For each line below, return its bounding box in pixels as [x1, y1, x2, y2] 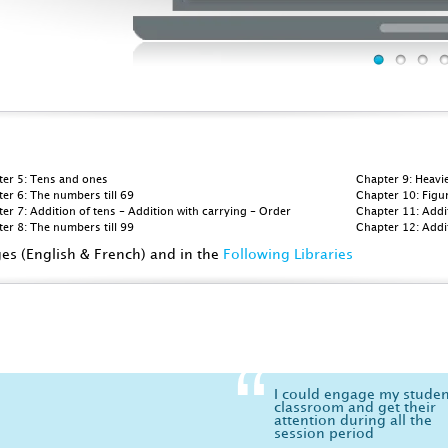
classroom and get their [274, 401, 436, 414]
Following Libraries [223, 248, 353, 261]
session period [274, 427, 374, 440]
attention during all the [274, 414, 432, 427]
